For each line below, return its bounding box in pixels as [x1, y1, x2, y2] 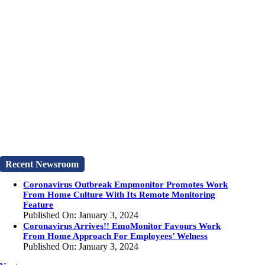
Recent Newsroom [5, 159, 79, 169]
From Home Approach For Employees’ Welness [23, 231, 208, 241]
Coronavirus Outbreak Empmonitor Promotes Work [23, 180, 228, 189]
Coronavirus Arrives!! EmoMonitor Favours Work [23, 221, 221, 231]
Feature [23, 200, 54, 209]
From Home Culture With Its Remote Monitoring [23, 190, 216, 199]
